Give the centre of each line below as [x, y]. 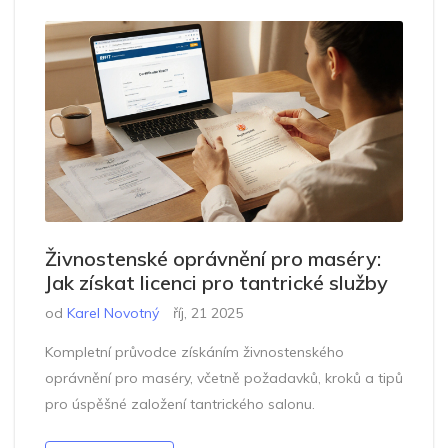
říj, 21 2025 [208, 313]
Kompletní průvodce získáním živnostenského [194, 352]
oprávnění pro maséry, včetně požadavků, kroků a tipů [224, 378]
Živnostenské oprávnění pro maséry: [213, 259]
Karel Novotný [113, 313]
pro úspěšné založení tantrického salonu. [180, 404]
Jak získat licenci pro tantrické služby [216, 283]
